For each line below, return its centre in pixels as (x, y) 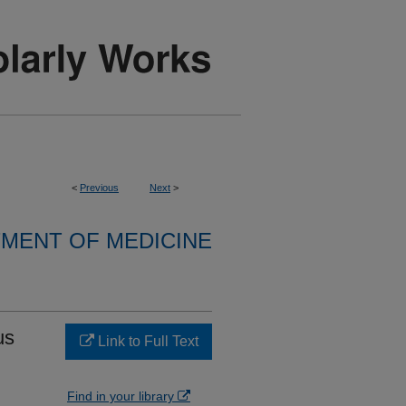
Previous (99, 188)
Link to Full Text (146, 341)
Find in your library (122, 396)
